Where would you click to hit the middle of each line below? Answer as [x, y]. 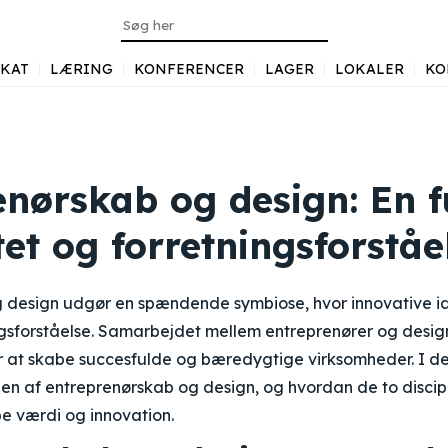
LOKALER [369, 69]
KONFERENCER [189, 69]
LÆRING [81, 69]
